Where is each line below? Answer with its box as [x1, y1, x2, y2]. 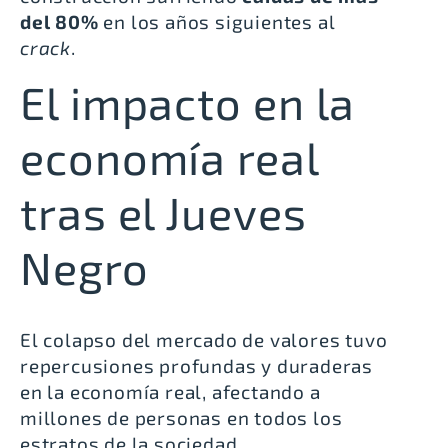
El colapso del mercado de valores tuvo [20, 328, 388, 352]
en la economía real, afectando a [20, 380, 321, 404]
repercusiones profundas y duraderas [20, 354, 373, 378]
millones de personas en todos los [20, 406, 343, 430]
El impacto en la [20, 75, 356, 130]
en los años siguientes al [98, 10, 336, 34]
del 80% [20, 10, 99, 34]
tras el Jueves [20, 185, 307, 240]
